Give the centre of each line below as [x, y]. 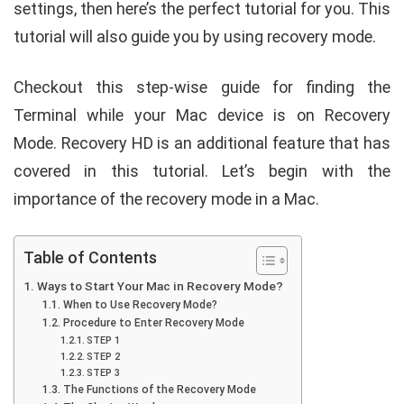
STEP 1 [103, 340]
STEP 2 [103, 356]
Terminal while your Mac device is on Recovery [202, 115]
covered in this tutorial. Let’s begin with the [202, 170]
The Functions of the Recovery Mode [159, 389]
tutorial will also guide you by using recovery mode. [195, 36]
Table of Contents [90, 257]
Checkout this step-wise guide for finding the [202, 87]
